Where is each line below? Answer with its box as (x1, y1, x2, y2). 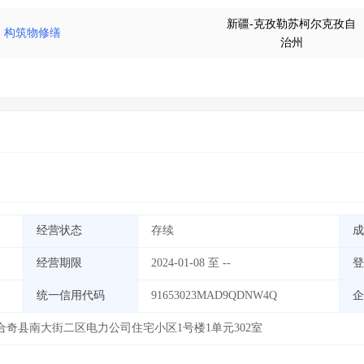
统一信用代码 (37, 289, 105, 301)
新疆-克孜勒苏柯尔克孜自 (227, 18, 356, 30)
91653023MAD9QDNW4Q (151, 289, 277, 301)
